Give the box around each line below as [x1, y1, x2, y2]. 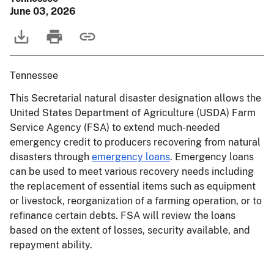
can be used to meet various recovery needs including [10, 166, 254, 177]
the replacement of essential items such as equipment [10, 180, 256, 192]
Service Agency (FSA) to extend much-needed [10, 122, 220, 133]
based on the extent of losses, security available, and [10, 224, 250, 236]
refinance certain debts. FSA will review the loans [10, 210, 235, 221]
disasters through [10, 151, 92, 163]
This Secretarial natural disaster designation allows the [10, 92, 261, 104]
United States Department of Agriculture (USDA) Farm [10, 107, 256, 119]
